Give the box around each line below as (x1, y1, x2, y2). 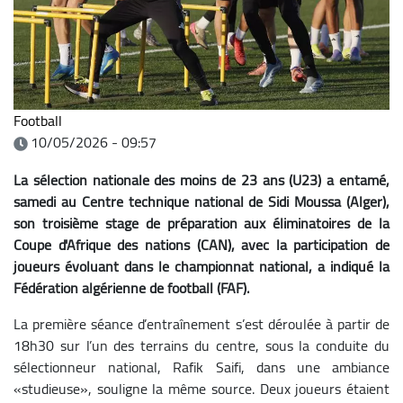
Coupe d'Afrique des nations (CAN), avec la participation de (13, 230, 390, 258)
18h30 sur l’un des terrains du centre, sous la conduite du (13, 331, 390, 359)
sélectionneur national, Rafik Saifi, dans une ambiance (13, 353, 390, 381)
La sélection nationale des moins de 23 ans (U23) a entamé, (13, 166, 390, 193)
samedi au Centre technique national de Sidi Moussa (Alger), (13, 187, 390, 215)
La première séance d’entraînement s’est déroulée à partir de (13, 309, 390, 337)
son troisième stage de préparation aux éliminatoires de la (13, 209, 390, 237)
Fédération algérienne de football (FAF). (13, 273, 249, 301)
